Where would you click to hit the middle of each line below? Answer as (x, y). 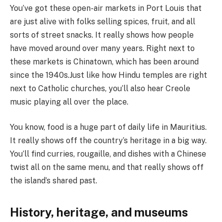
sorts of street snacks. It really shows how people (102, 35)
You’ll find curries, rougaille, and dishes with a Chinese (108, 154)
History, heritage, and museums (99, 212)
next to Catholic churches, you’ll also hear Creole (100, 88)
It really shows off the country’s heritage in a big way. (108, 141)
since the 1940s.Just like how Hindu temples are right (109, 75)
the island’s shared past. (54, 181)
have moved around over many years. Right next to (102, 48)
